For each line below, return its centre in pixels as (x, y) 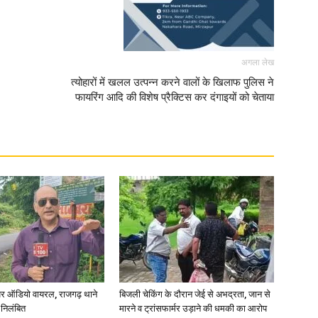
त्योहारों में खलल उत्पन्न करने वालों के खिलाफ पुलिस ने (172, 82)
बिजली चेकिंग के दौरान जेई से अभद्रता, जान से (195, 294)
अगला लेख (258, 62)
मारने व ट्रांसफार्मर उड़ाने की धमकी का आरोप (193, 308)
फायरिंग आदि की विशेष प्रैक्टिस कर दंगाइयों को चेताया (175, 97)
